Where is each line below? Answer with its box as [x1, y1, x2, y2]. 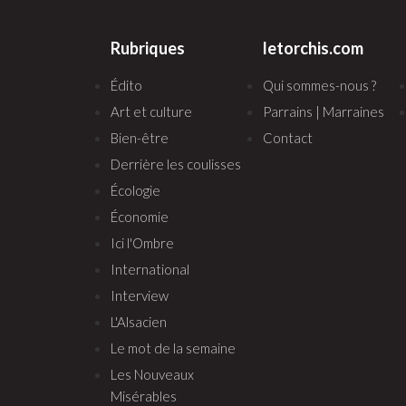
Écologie [111, 181, 160, 198]
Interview [111, 286, 169, 304]
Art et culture [111, 102, 192, 120]
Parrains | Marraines [263, 102, 384, 120]
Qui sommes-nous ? [263, 76, 376, 93]
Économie [111, 208, 169, 225]
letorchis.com [263, 37, 363, 58]
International [111, 260, 189, 277]
